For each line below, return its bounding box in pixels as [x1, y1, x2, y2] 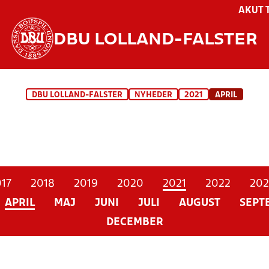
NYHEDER [134, 91, 172, 99]
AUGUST [178, 198, 220, 208]
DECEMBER [106, 217, 163, 228]
